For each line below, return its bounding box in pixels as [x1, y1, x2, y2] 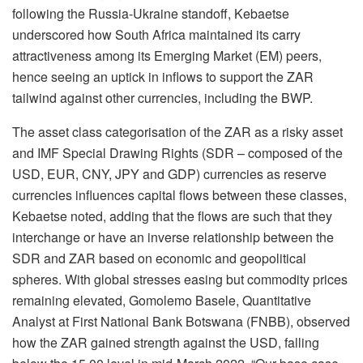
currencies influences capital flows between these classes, [12, 186, 347, 205]
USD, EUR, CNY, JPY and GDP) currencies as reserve [12, 164, 327, 184]
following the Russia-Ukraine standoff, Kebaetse [12, 4, 289, 23]
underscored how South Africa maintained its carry [12, 25, 301, 45]
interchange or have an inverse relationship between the [12, 228, 334, 247]
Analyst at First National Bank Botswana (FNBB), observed [12, 312, 350, 331]
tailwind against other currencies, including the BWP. [12, 88, 313, 108]
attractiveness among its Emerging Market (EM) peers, [12, 46, 322, 66]
